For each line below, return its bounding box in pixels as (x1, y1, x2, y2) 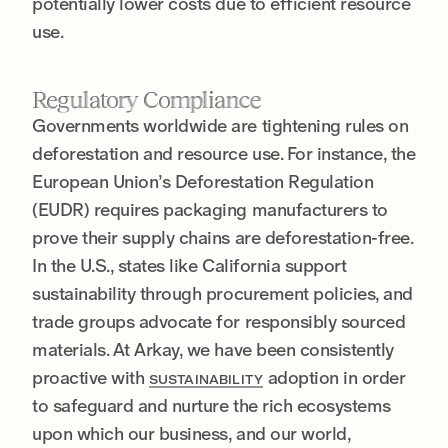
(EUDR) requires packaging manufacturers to (32, 198, 388, 220)
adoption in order (263, 366, 406, 388)
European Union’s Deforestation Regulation (32, 170, 374, 192)
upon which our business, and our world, (32, 422, 351, 444)
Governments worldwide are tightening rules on (32, 114, 409, 136)
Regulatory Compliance (32, 85, 262, 113)
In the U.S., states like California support (32, 254, 347, 276)
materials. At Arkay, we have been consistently (32, 338, 394, 360)
